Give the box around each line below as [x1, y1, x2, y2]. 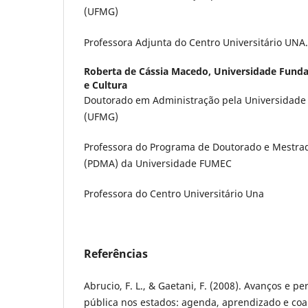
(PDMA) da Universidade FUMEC [84, 156, 232, 170]
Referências [84, 245, 148, 261]
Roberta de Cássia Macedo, [84, 64, 214, 78]
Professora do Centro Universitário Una [84, 186, 264, 200]
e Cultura [84, 78, 127, 91]
